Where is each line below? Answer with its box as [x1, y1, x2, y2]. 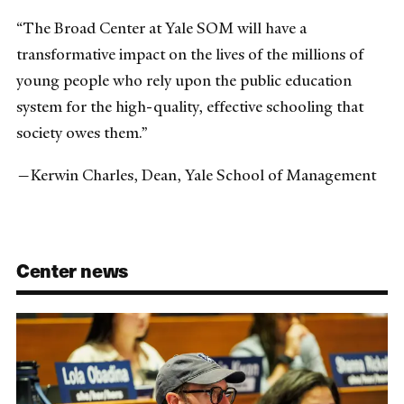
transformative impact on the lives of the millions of [16, 43, 363, 64]
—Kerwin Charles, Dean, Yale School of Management [16, 164, 376, 185]
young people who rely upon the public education [16, 69, 352, 90]
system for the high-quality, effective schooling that [16, 96, 363, 116]
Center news [16, 256, 129, 284]
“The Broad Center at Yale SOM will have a [16, 17, 307, 38]
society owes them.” [16, 122, 148, 142]
